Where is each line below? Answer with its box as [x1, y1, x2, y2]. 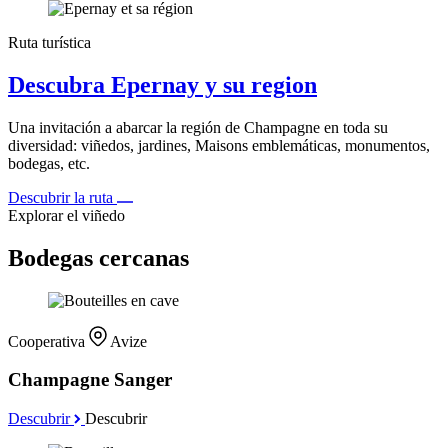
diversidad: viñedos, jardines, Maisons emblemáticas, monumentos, [8, 136, 430, 154]
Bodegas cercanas [8, 244, 189, 271]
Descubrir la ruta [8, 188, 117, 206]
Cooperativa [8, 332, 89, 350]
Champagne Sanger [8, 369, 172, 391]
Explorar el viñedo [8, 206, 125, 224]
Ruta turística [8, 34, 91, 52]
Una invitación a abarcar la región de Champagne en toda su [8, 118, 388, 136]
